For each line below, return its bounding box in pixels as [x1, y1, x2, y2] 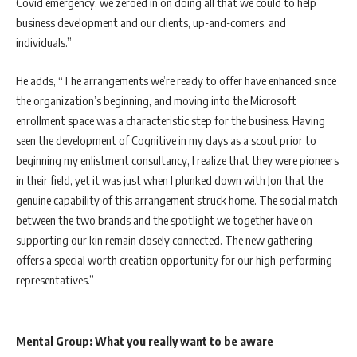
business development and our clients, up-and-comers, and [16, 15, 286, 29]
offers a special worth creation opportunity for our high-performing [16, 252, 332, 267]
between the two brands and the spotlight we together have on [16, 212, 312, 227]
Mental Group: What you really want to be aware [16, 334, 273, 348]
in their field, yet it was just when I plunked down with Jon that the [16, 172, 323, 187]
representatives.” [16, 272, 94, 287]
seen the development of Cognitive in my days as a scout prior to [16, 132, 316, 147]
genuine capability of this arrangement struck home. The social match [16, 192, 338, 207]
